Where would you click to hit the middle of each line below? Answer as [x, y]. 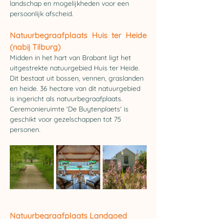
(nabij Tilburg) [35, 47]
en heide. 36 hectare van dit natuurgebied [76, 88]
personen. [26, 130]
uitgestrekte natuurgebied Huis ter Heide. [76, 68]
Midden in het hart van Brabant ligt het [71, 58]
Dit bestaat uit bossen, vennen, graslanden [78, 78]
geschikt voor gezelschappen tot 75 [66, 119]
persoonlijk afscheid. [42, 14]
